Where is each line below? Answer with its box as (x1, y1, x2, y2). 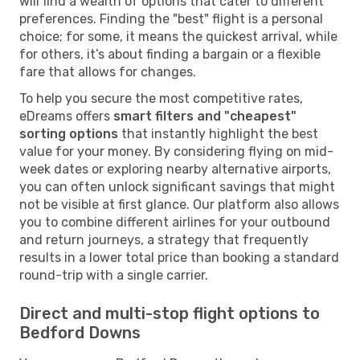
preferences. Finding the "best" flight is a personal (19, 10, 323, 27)
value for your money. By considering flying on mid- (19, 143, 333, 159)
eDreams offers (19, 108, 113, 124)
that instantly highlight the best (118, 125, 318, 141)
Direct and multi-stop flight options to (19, 303, 320, 323)
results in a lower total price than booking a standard (19, 249, 339, 265)
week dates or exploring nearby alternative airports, (19, 161, 331, 177)
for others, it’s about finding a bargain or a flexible (19, 46, 321, 62)
